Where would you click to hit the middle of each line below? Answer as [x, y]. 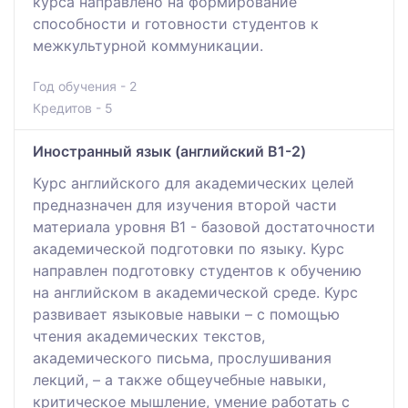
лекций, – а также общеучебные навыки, [179, 379]
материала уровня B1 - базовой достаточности [204, 226]
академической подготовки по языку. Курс [189, 248]
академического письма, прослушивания [182, 357]
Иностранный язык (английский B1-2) [169, 151]
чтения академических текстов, [149, 336]
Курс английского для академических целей [194, 183]
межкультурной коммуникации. [148, 45]
